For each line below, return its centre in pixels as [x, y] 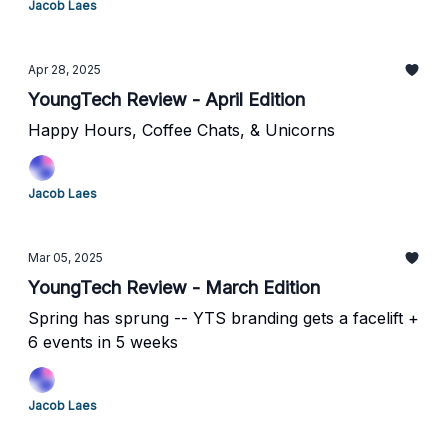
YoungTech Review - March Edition [174, 287]
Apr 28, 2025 [64, 69]
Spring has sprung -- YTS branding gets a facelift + [223, 318]
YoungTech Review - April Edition [166, 99]
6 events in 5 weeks [103, 342]
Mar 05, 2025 [65, 257]
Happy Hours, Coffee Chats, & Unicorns [181, 130]
